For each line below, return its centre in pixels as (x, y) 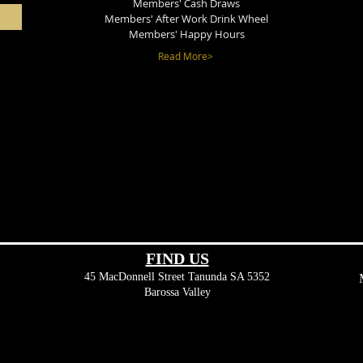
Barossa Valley (177, 292)
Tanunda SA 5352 (229, 277)
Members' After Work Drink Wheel (186, 19)
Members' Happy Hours (186, 34)
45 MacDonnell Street (136, 277)
